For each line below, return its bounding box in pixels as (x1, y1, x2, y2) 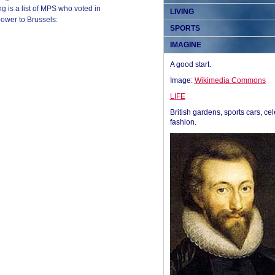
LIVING (169, 7, 194, 16)
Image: (169, 76, 195, 85)
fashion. (169, 118, 196, 126)
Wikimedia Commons (194, 76, 266, 85)
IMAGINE (169, 41, 201, 49)
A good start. (169, 60, 211, 69)
